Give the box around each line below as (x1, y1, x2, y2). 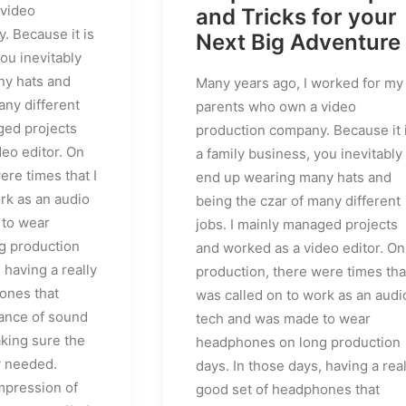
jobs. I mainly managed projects (196, 216, 398, 233)
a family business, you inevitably (196, 145, 402, 162)
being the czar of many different (196, 192, 401, 209)
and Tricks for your (196, 4, 397, 30)
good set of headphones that (196, 381, 380, 398)
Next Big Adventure (196, 29, 401, 55)
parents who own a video (196, 98, 356, 115)
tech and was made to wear (196, 310, 371, 327)
